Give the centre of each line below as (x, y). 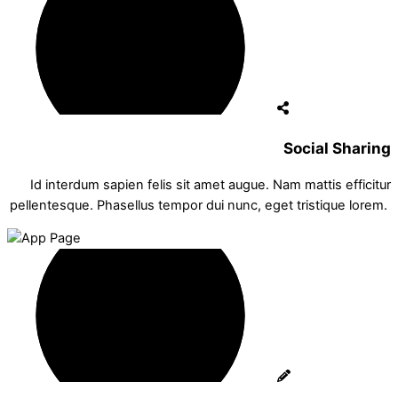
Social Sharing (337, 147)
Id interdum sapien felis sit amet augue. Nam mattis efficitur (211, 184)
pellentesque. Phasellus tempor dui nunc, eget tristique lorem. (200, 205)
